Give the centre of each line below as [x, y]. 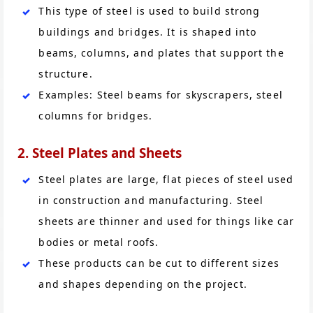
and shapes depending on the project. [143, 284]
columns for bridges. [95, 116]
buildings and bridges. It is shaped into [148, 32]
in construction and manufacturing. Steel [151, 200]
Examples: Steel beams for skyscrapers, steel [161, 95]
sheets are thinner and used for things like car [167, 221]
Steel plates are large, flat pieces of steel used [166, 179]
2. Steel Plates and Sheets [100, 153]
